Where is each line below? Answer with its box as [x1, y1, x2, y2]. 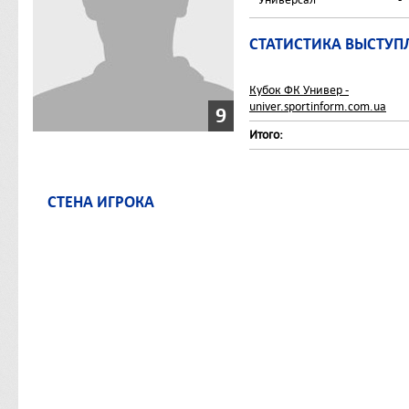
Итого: [249, 128, 283, 142]
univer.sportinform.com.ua [249, 100, 386, 113]
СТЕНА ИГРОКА [47, 193, 154, 211]
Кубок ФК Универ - [249, 83, 349, 97]
